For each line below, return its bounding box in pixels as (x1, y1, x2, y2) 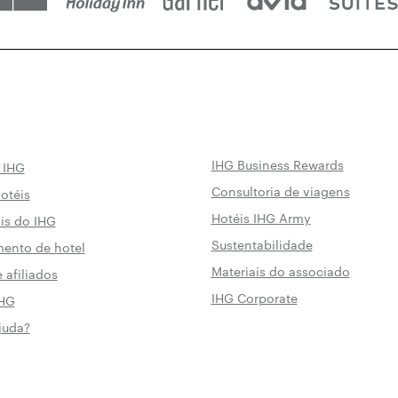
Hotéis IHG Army (211, 209, 311, 227)
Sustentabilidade (211, 235, 313, 254)
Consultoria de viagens (211, 182, 350, 201)
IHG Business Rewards (211, 155, 344, 174)
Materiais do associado (211, 262, 350, 281)
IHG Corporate (211, 289, 298, 307)
